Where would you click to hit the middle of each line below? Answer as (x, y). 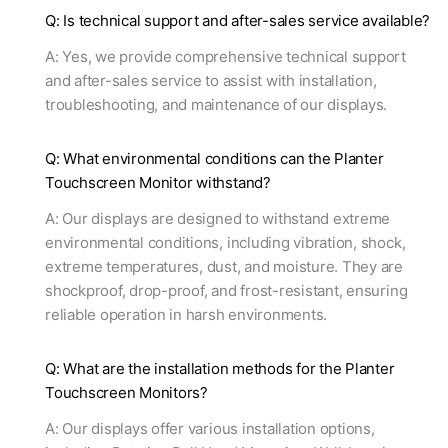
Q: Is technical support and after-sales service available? (238, 21)
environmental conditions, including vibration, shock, (225, 243)
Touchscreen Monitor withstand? (158, 183)
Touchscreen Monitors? (126, 393)
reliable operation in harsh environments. (186, 315)
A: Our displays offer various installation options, (210, 429)
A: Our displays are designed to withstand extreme (218, 219)
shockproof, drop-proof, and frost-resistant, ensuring (226, 291)
